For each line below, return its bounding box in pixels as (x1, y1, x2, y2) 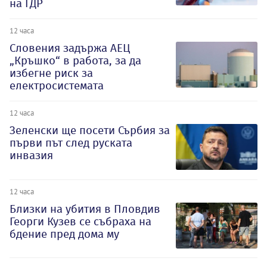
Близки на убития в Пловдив (10, 201, 160, 216)
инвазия (10, 148, 53, 162)
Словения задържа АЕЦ (10, 41, 131, 55)
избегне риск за (10, 66, 93, 80)
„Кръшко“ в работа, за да (10, 53, 141, 67)
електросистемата (10, 78, 104, 92)
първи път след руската (10, 135, 132, 150)
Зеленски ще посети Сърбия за (10, 123, 170, 137)
